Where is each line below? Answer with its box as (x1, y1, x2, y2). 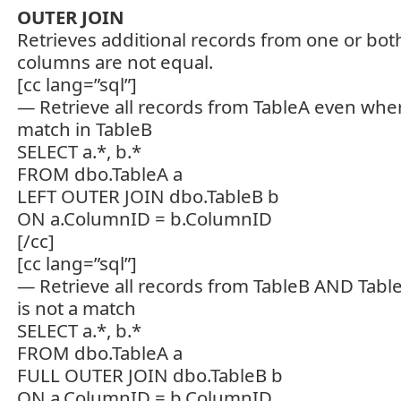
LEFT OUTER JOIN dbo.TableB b (17, 183, 279, 209)
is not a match (17, 295, 136, 320)
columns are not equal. (17, 49, 213, 74)
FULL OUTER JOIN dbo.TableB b (17, 363, 283, 388)
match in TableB (17, 116, 152, 141)
